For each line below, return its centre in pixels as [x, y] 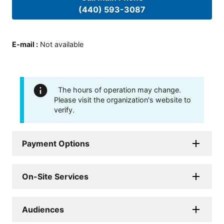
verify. [64, 110]
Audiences [43, 209]
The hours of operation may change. [119, 90]
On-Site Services [55, 176]
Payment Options [56, 143]
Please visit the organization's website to [122, 100]
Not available [62, 44]
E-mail [23, 44]
